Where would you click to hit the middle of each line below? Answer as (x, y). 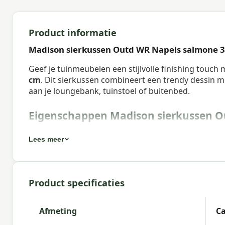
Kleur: (41, 190)
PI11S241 (112, 132)
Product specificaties (77, 183)
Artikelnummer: (61, 132)
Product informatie (73, 32)
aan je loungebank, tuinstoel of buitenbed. (109, 91)
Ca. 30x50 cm (94, 209)
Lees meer (46, 139)
